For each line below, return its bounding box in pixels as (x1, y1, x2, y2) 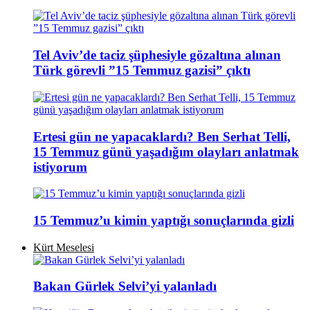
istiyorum (33, 159, 87, 174)
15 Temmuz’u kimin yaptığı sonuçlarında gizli (33, 213, 294, 228)
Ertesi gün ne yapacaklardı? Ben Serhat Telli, (33, 129, 291, 144)
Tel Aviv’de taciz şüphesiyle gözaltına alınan (33, 48, 281, 63)
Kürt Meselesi (33, 241, 94, 253)
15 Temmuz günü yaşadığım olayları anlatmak (33, 144, 299, 159)
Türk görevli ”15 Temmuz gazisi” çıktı (33, 63, 250, 78)
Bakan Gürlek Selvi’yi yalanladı (33, 279, 217, 294)
